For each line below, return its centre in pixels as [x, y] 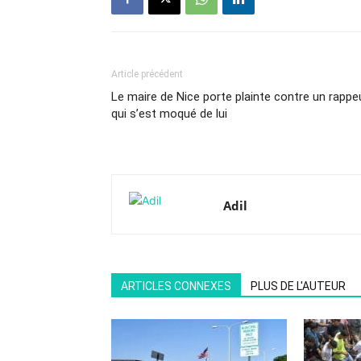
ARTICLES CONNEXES [176, 286]
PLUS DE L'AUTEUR [298, 286]
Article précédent [147, 75]
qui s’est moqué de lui [169, 114]
